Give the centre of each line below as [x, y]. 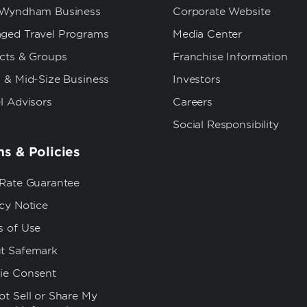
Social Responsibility [226, 125]
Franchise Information [230, 57]
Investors [197, 79]
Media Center [208, 34]
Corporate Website [222, 12]
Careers [193, 102]
